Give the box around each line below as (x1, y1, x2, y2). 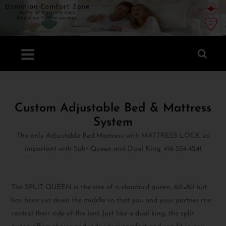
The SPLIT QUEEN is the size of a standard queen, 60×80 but (11, 184, 207, 192)
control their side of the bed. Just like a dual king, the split (11, 210, 195, 218)
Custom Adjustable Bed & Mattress (15, 102, 211, 115)
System (93, 117, 133, 129)
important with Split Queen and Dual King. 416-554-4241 (24, 145, 202, 153)
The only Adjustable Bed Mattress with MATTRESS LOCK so (17, 132, 209, 140)
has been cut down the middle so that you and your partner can (11, 197, 212, 205)
